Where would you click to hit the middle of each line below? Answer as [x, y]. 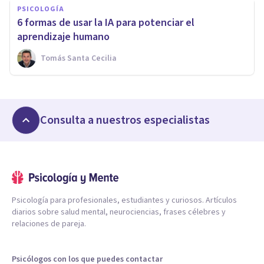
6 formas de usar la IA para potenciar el [106, 22]
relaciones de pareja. [49, 224]
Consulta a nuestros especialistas [125, 120]
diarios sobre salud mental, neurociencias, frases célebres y [119, 212]
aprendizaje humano [63, 37]
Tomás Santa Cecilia [79, 58]
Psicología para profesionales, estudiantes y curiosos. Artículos [124, 200]
